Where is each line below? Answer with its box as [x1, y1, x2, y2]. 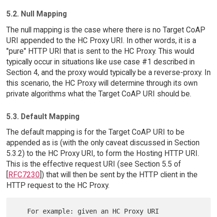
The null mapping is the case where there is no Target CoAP [6, 25, 205, 34]
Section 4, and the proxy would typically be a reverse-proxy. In [6, 67, 211, 77]
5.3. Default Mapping [6, 111, 79, 121]
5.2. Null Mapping [6, 9, 67, 19]
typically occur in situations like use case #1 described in [6, 57, 195, 66]
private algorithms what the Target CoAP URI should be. [6, 89, 191, 98]
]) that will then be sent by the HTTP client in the [39, 170, 198, 180]
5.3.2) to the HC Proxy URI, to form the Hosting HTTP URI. [6, 149, 199, 158]
